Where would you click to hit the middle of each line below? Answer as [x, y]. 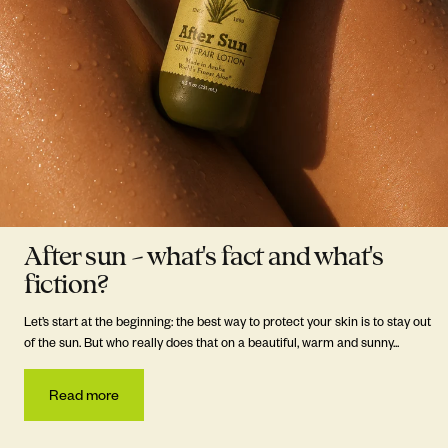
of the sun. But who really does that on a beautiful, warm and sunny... [211, 341]
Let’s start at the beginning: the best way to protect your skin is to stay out [227, 320]
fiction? [66, 284]
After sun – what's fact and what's [203, 256]
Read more [84, 394]
